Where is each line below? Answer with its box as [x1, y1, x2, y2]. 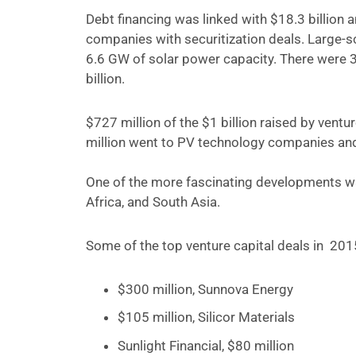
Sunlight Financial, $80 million [117, 337, 294, 354]
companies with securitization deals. [85, 31, 308, 48]
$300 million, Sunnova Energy [117, 281, 293, 298]
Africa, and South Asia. [85, 194, 220, 211]
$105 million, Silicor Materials [117, 309, 295, 326]
